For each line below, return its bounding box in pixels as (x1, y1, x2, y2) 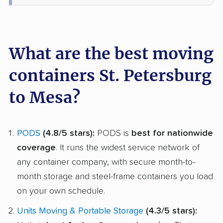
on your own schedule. (17, 186, 105, 196)
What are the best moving (9, 43, 214, 64)
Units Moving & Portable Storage (17, 207, 143, 216)
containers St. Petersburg (9, 65, 212, 86)
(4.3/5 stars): (143, 207, 197, 216)
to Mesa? (9, 87, 80, 108)
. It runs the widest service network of (56, 143, 200, 152)
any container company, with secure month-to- (17, 157, 195, 167)
